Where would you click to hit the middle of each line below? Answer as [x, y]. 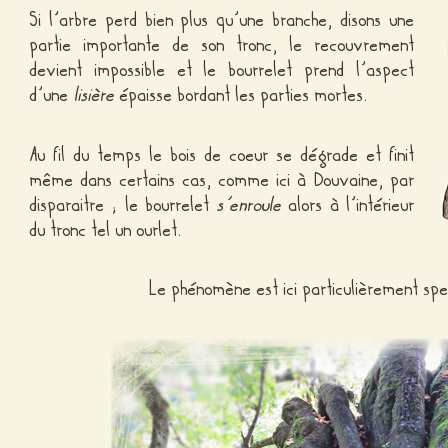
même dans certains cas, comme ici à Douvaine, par [222, 179]
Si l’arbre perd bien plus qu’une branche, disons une [222, 20]
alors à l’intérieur [349, 204]
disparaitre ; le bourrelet [124, 204]
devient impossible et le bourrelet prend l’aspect [222, 70]
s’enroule [250, 204]
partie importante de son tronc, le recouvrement [222, 45]
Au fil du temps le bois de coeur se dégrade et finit [222, 154]
